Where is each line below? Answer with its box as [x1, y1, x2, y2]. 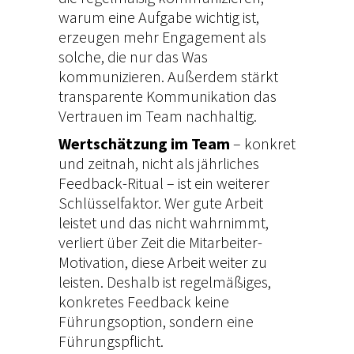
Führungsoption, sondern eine [58, 311, 254, 332]
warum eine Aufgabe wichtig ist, [58, 7, 259, 28]
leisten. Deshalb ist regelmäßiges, [58, 272, 271, 292]
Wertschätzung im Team [58, 134, 230, 154]
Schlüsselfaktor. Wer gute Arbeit [58, 193, 263, 213]
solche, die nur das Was [58, 47, 208, 67]
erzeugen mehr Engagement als [58, 27, 266, 47]
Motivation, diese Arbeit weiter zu [58, 252, 267, 273]
